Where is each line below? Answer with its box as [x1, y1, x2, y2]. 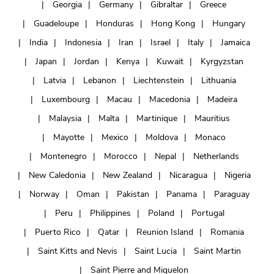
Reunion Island [136, 226, 193, 239]
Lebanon [83, 75, 116, 87]
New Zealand [102, 169, 152, 182]
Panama [166, 188, 197, 201]
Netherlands [193, 150, 239, 163]
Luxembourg [42, 94, 90, 106]
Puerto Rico [35, 226, 81, 239]
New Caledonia [28, 169, 86, 182]
